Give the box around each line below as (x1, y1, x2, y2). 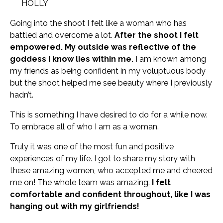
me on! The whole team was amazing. (10, 178, 152, 187)
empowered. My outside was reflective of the (10, 42, 196, 52)
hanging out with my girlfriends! (10, 202, 139, 211)
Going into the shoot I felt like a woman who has (10, 18, 187, 28)
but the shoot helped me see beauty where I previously (10, 78, 212, 88)
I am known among (133, 54, 206, 64)
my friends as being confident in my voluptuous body (10, 66, 206, 76)
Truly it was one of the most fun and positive (10, 142, 174, 151)
